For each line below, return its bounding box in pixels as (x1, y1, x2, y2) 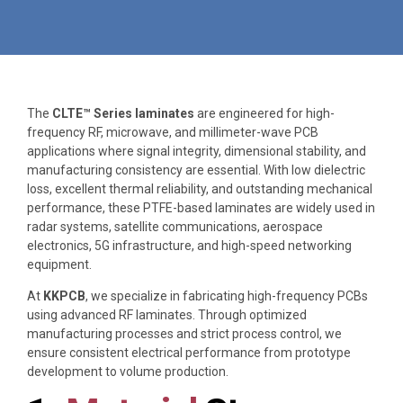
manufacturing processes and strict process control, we (27, 326, 342, 341)
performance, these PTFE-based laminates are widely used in (27, 200, 375, 215)
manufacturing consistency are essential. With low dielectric (27, 162, 365, 177)
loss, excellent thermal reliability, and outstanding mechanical (27, 181, 372, 196)
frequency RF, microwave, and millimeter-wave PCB (27, 124, 318, 139)
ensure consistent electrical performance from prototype (27, 345, 351, 360)
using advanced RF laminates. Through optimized (27, 307, 307, 322)
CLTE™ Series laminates (52, 105, 194, 121)
